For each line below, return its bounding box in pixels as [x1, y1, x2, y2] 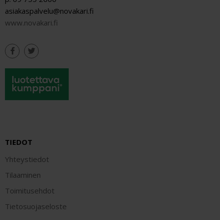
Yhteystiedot [5, 154, 49, 164]
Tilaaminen [5, 169, 41, 180]
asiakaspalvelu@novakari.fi [5, 5, 94, 16]
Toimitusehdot [5, 185, 55, 195]
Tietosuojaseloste [5, 201, 67, 211]
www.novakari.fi [5, 17, 58, 27]
